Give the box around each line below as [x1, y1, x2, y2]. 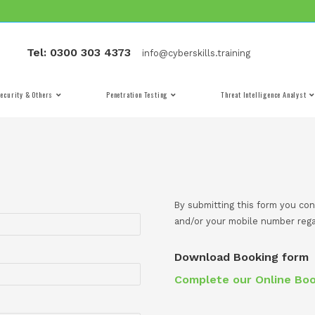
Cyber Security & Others [49, 111, 145, 125]
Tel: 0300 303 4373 [112, 56, 243, 74]
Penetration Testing [211, 111, 288, 125]
